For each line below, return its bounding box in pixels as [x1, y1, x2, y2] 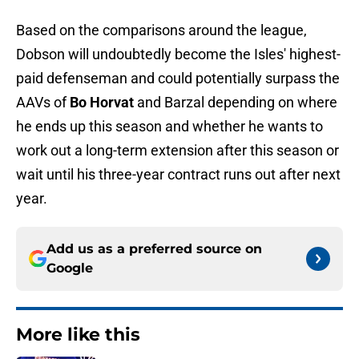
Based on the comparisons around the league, [16, 22, 307, 39]
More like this [16, 324, 140, 346]
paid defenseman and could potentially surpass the [16, 70, 340, 87]
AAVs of [16, 94, 70, 111]
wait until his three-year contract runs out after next [16, 166, 341, 184]
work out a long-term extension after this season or [16, 142, 339, 159]
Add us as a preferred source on [46, 241, 262, 257]
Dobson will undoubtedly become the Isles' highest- [16, 46, 341, 63]
